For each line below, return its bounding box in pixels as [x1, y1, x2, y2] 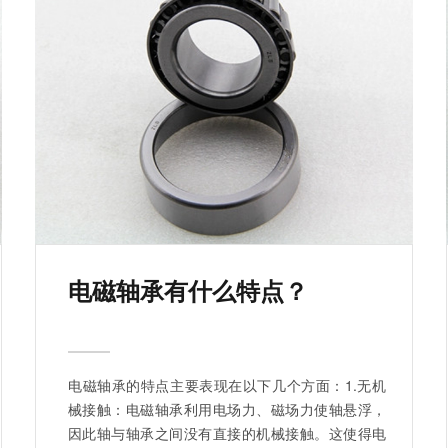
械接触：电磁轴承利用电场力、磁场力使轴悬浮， [68, 399, 386, 420]
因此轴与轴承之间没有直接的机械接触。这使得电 [68, 423, 386, 444]
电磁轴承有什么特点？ [68, 273, 308, 308]
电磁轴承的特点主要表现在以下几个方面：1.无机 [68, 375, 386, 396]
